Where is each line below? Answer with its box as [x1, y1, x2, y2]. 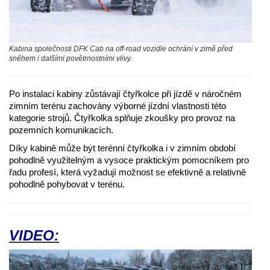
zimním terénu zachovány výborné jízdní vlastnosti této [9, 100, 226, 111]
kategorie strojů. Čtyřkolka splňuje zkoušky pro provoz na [9, 112, 235, 123]
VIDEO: [9, 227, 59, 243]
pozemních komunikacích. [9, 124, 113, 135]
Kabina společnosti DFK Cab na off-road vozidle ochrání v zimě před [9, 44, 233, 53]
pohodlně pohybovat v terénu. [9, 178, 125, 189]
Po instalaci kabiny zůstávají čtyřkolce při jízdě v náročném [9, 88, 242, 99]
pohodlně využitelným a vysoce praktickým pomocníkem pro [9, 154, 249, 165]
